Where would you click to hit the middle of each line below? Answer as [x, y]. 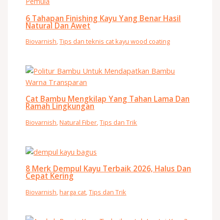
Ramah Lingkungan [60, 106]
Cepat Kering [50, 176]
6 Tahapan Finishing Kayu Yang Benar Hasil [103, 18]
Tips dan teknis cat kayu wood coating [115, 41]
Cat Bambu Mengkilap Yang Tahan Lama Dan [108, 99]
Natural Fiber [78, 122]
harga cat [73, 192]
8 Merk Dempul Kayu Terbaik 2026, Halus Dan [109, 169]
